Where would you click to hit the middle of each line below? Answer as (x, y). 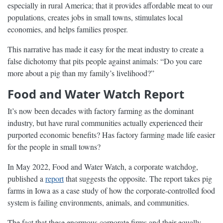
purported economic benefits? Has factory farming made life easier (111, 134)
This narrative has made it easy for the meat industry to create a (106, 49)
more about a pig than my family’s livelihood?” (81, 73)
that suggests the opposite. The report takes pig (138, 178)
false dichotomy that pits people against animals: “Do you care (105, 61)
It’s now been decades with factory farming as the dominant (101, 111)
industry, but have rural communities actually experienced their (105, 122)
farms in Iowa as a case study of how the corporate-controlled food (111, 190)
